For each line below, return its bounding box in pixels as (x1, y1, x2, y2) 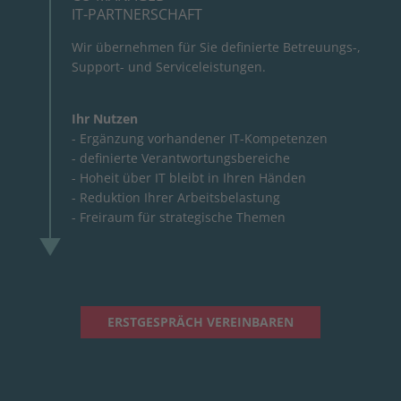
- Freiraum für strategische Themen (72, 208, 286, 226)
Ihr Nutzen (72, 109, 138, 127)
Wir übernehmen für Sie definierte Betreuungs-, (72, 38, 361, 55)
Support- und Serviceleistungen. (72, 57, 266, 75)
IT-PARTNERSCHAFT (72, 4, 202, 24)
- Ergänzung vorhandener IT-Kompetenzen (72, 129, 328, 147)
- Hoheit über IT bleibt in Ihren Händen (72, 168, 306, 186)
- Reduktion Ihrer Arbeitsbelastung (72, 188, 284, 206)
